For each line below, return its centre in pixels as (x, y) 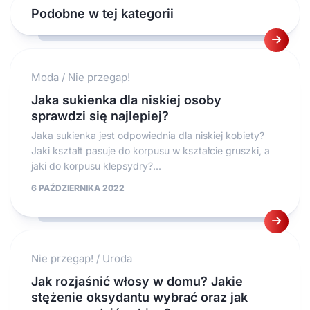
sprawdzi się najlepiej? (100, 116)
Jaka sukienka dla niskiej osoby (126, 100)
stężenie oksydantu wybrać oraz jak (139, 298)
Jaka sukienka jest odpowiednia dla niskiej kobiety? (148, 136)
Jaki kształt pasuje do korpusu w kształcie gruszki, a (151, 151)
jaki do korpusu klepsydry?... (96, 166)
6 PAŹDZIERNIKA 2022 (78, 188)
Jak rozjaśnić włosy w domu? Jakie (137, 282)
